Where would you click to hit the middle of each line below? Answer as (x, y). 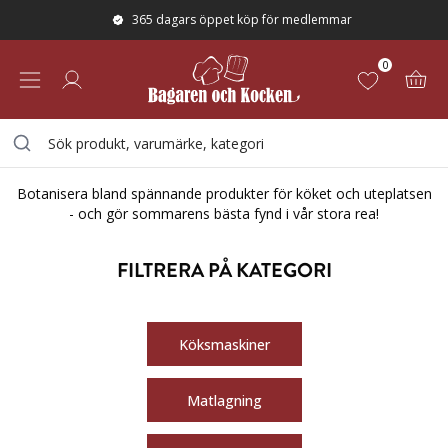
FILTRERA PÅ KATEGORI (224, 270)
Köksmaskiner (224, 344)
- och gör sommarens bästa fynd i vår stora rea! (224, 213)
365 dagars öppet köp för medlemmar (242, 19)
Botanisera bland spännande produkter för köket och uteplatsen (224, 193)
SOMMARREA (105, 106)
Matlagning (224, 400)
